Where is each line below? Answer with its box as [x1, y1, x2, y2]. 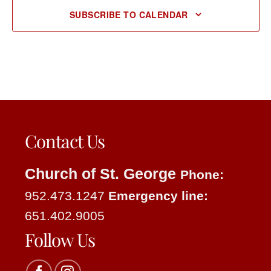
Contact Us [25, 129, 105, 153]
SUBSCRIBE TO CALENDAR [70, 8, 188, 21]
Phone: [180, 167, 224, 181]
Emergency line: [108, 188, 208, 203]
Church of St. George [25, 165, 180, 182]
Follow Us [25, 227, 95, 251]
